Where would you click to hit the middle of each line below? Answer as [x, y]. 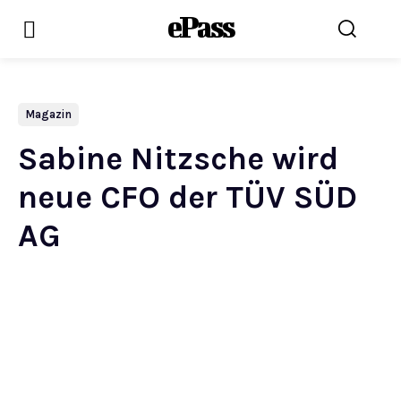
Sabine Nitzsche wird [178, 158]
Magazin [48, 114]
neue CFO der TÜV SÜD [188, 197]
